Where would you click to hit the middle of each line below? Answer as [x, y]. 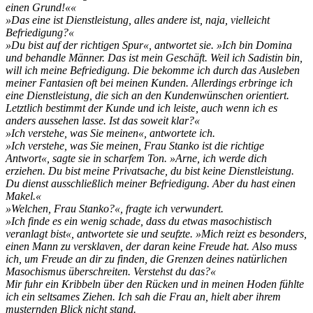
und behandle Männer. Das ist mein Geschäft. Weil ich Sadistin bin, [154, 58]
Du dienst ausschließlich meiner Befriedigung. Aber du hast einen [151, 184]
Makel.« [23, 196]
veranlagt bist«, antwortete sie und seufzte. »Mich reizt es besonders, [156, 234]
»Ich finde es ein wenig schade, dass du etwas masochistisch [139, 221]
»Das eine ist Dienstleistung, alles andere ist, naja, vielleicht [138, 20]
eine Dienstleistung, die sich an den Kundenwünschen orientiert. [147, 96]
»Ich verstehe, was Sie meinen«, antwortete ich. [110, 133]
